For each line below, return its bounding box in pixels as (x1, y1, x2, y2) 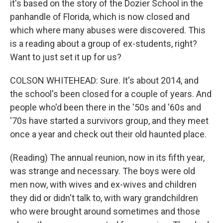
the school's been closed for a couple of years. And (10, 89, 212, 99)
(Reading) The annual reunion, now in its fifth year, (10, 152, 205, 163)
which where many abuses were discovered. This (10, 25, 206, 35)
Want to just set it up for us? (10, 52, 121, 62)
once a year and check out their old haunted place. (10, 129, 207, 139)
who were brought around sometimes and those (10, 206, 200, 217)
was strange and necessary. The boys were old (10, 166, 195, 176)
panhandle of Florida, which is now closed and (10, 11, 190, 22)
